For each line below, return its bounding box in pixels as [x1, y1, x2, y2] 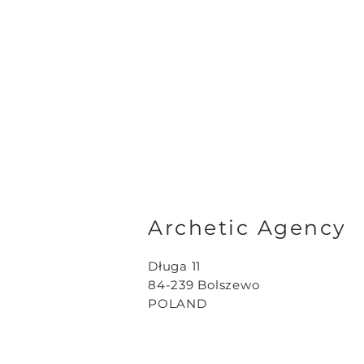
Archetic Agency [148, 215, 347, 240]
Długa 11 [148, 258, 201, 274]
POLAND [148, 296, 207, 311]
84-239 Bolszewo [148, 277, 260, 292]
